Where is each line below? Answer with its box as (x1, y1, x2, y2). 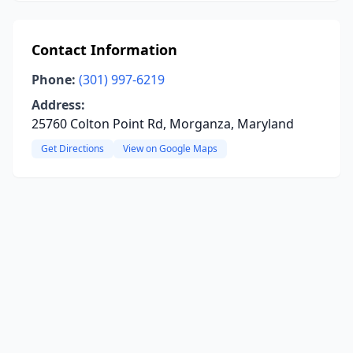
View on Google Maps (123, 142, 217, 155)
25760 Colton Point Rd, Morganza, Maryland (32, 115, 294, 132)
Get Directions (41, 142, 104, 155)
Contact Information (32, 40, 177, 59)
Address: (32, 96, 85, 113)
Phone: (32, 71, 76, 88)
